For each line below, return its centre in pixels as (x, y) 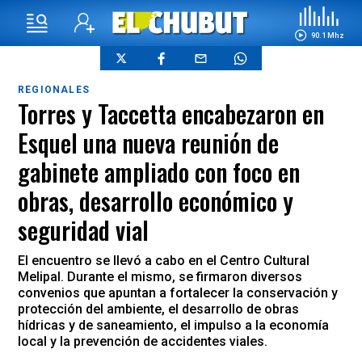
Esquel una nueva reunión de (148, 143)
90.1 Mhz (327, 35)
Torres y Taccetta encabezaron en (171, 114)
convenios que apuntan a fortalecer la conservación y (178, 293)
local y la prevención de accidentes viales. (143, 341)
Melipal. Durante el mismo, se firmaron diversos (160, 277)
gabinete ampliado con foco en (159, 172)
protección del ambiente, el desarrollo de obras (158, 309)
